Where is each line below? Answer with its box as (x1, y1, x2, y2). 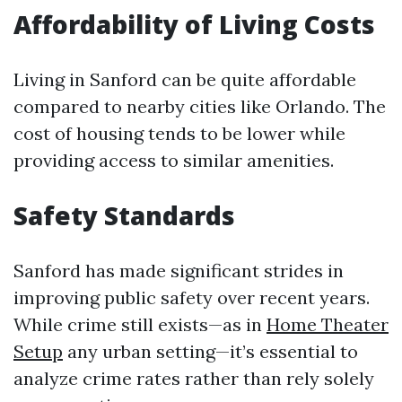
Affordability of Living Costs (13, 7, 375, 41)
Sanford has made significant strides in (13, 259, 344, 282)
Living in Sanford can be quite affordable (13, 68, 356, 91)
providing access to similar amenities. (13, 149, 334, 171)
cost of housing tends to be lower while (13, 122, 345, 144)
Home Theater (267, 313, 389, 336)
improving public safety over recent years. (13, 286, 370, 309)
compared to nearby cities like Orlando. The (13, 95, 386, 118)
